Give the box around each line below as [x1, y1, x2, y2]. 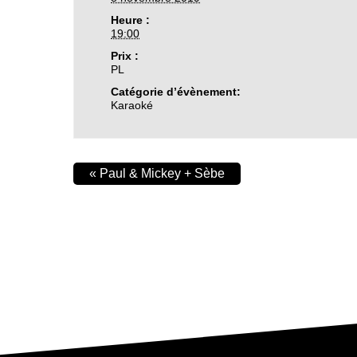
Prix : [111, 49, 139, 62]
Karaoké [111, 99, 154, 112]
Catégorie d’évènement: [111, 85, 241, 98]
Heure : [111, 14, 151, 26]
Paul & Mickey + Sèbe [96, 167, 225, 180]
